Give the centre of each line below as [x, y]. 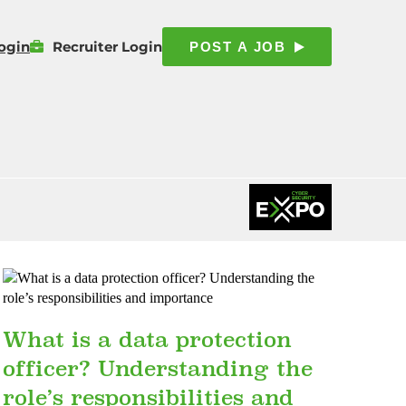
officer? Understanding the [157, 369]
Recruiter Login [107, 47]
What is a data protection [147, 340]
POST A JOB [237, 46]
